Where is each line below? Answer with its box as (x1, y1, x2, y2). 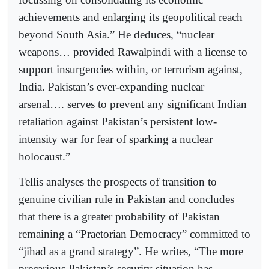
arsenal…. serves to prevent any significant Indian (19, 97, 247, 110)
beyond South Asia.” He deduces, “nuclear (19, 28, 214, 41)
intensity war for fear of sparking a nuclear (19, 132, 213, 145)
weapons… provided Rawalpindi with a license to (19, 45, 247, 58)
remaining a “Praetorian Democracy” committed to (19, 227, 250, 240)
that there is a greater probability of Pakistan (19, 210, 220, 223)
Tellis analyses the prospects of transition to (19, 175, 217, 188)
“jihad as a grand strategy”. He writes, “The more (19, 244, 243, 258)
